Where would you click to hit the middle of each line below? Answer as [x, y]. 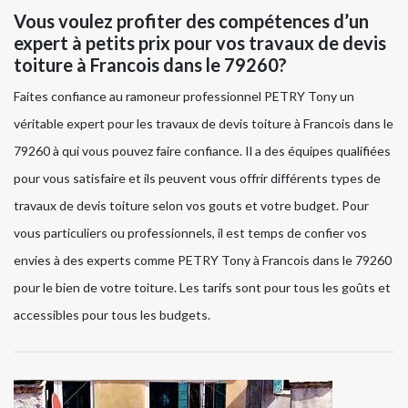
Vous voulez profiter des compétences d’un [191, 21]
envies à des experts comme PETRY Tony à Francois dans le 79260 [203, 260]
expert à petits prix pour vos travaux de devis [200, 43]
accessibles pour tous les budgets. [112, 315]
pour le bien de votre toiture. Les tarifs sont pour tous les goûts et [202, 288]
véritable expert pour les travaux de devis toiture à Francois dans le [204, 124]
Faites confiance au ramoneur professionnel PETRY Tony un [184, 97]
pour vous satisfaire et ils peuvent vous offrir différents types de [197, 178]
